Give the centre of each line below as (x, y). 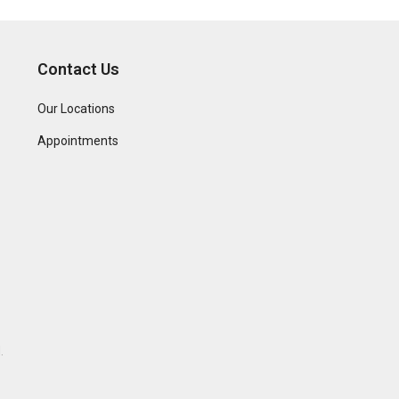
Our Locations (76, 109)
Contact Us (78, 69)
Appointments (77, 141)
